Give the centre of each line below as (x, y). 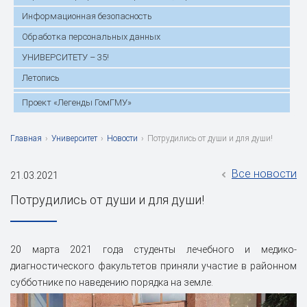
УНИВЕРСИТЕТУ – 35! (65, 57)
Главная (26, 138)
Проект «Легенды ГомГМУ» (77, 102)
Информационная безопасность (87, 16)
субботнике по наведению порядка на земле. (112, 282)
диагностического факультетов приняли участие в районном (153, 266)
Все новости (264, 173)
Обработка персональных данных (91, 36)
